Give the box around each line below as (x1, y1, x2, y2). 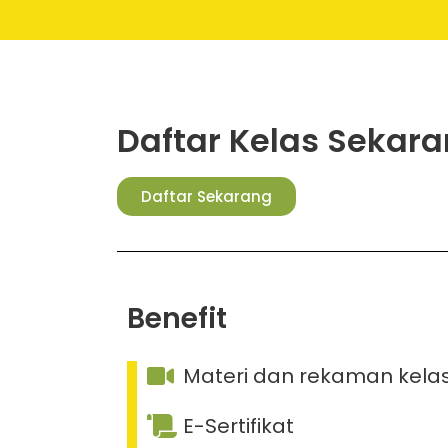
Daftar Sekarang (141, 186, 272, 208)
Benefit (127, 299, 227, 339)
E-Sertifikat (183, 412, 294, 441)
